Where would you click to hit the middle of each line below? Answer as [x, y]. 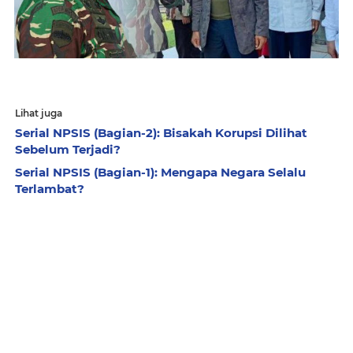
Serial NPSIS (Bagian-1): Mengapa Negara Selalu [160, 172]
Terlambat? [50, 188]
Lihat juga [39, 113]
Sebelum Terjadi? [68, 149]
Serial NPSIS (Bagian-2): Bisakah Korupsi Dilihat [161, 132]
